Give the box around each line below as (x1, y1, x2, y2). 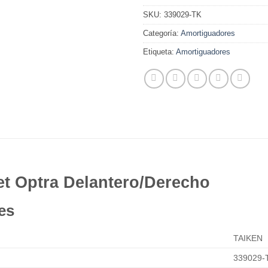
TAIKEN (233, 233, 263, 243)
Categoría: (143, 29, 181, 38)
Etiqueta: (143, 47, 176, 57)
